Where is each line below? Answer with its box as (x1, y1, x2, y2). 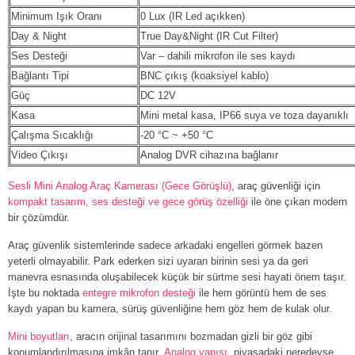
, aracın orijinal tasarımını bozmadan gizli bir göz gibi (70, 330, 312, 342)
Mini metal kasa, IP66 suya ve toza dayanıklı (140, 109, 349, 121)
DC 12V (140, 89, 176, 101)
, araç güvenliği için (231, 179, 320, 192)
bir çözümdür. (8, 211, 70, 223)
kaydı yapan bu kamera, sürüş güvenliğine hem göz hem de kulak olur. (8, 302, 332, 315)
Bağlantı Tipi (11, 69, 69, 82)
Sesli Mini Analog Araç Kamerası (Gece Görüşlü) (8, 179, 231, 192)
